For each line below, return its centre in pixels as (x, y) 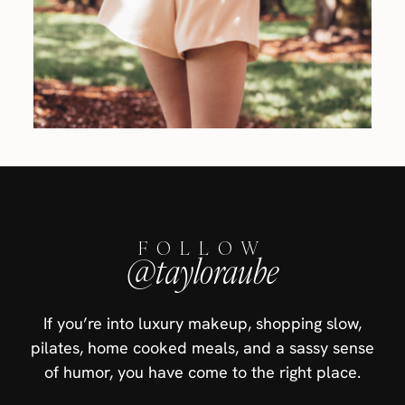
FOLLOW (202, 249)
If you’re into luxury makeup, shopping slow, (202, 324)
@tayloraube (202, 272)
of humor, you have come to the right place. (202, 372)
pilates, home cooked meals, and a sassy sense (202, 348)
